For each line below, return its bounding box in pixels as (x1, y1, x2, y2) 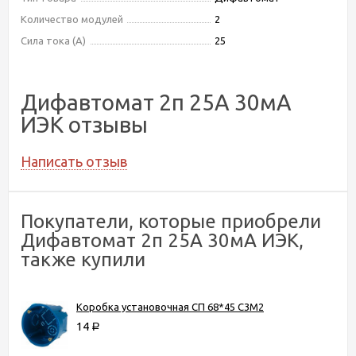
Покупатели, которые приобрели (21, 210, 321, 232)
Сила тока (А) (21, 34, 86, 46)
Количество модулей (21, 13, 123, 25)
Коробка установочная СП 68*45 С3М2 (76, 300, 264, 312)
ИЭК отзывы (21, 111, 148, 137)
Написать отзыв (21, 153, 127, 169)
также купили (21, 248, 145, 270)
